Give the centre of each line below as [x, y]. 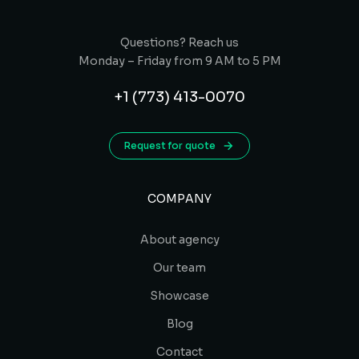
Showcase [179, 295]
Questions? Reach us [179, 42]
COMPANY [179, 198]
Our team [179, 267]
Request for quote [170, 145]
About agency [179, 239]
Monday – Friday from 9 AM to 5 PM [179, 61]
